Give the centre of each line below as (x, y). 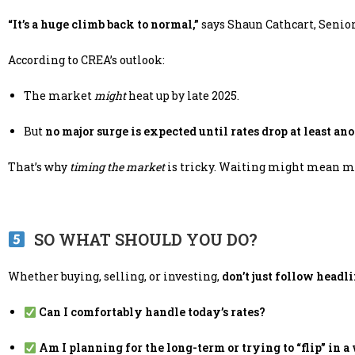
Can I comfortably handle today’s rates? (152, 312)
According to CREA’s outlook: (86, 60)
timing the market (117, 167)
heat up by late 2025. (183, 96)
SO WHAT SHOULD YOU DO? (141, 240)
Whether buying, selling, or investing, (115, 277)
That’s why (39, 167)
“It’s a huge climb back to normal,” (103, 25)
